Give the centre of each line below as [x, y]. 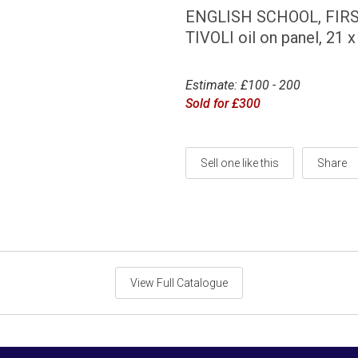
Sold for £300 [223, 103]
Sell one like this [240, 163]
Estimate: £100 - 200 [243, 85]
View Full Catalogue [179, 282]
